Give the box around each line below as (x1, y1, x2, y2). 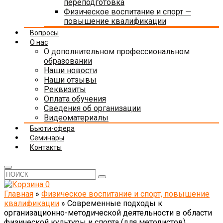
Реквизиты (44, 85, 86, 94)
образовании (44, 56, 92, 66)
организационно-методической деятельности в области (4, 208, 212, 218)
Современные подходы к (67, 199, 162, 208)
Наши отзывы (44, 75, 97, 85)
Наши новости (44, 66, 97, 75)
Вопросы (30, 29, 59, 37)
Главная (4, 189, 33, 199)
